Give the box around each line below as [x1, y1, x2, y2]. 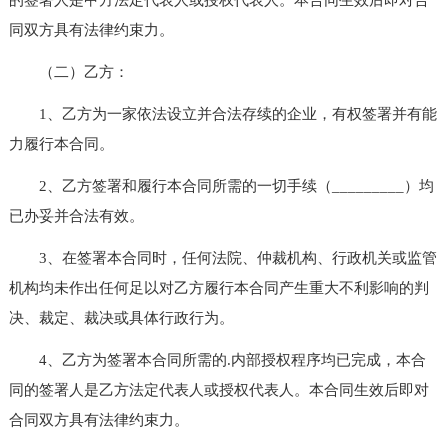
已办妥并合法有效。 [8, 207, 144, 224]
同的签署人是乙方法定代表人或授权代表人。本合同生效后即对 [8, 381, 429, 398]
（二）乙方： [8, 63, 129, 80]
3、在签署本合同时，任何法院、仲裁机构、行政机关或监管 [8, 249, 437, 266]
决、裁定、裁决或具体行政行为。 [8, 309, 234, 326]
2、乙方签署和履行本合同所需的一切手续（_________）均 [8, 177, 434, 194]
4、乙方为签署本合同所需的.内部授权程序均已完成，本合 [8, 351, 426, 368]
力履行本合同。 [8, 135, 114, 152]
